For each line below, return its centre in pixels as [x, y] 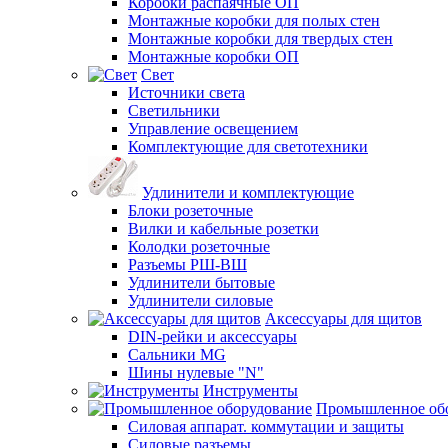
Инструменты [250, 390]
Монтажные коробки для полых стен [254, 20]
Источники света [186, 92]
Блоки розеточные [190, 210]
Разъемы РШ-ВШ [187, 264]
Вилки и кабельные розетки [223, 228]
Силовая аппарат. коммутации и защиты [266, 426]
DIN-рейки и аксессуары [212, 336]
